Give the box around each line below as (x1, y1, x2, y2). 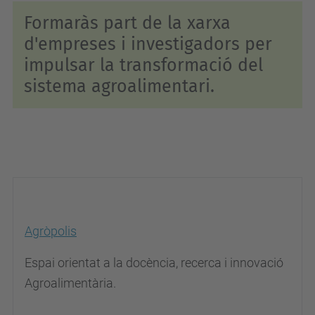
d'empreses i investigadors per (24, 34, 272, 55)
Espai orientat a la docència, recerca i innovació (25, 255, 283, 270)
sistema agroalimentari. (24, 76, 219, 97)
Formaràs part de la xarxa (24, 13, 231, 34)
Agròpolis (25, 224, 77, 238)
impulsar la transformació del (24, 55, 263, 76)
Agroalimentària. (25, 276, 116, 290)
